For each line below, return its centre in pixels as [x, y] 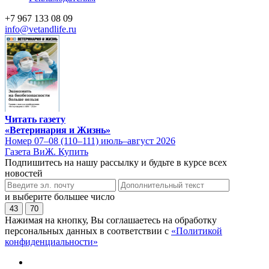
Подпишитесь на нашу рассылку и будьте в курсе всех [116, 162]
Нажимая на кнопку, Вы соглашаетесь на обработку [111, 220]
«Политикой [197, 231]
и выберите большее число [60, 196]
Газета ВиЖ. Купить [47, 151]
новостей [24, 173]
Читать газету [35, 119]
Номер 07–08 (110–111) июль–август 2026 [90, 141]
